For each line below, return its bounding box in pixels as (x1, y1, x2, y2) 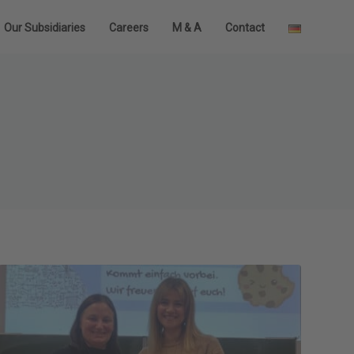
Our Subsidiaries (4, 21, 85, 34)
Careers (109, 21, 149, 34)
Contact (225, 21, 265, 34)
